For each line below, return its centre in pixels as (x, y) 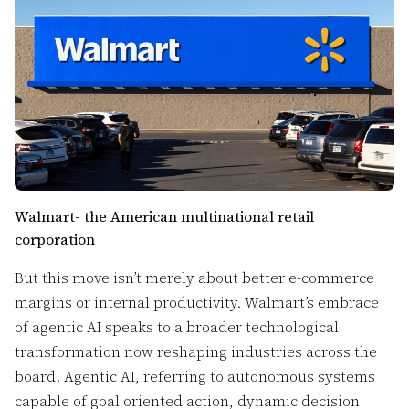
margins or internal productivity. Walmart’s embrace (196, 302)
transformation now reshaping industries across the (195, 351)
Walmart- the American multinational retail (164, 216)
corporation (54, 239)
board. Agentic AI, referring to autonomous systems (194, 376)
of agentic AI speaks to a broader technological (176, 327)
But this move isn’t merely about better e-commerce (194, 278)
